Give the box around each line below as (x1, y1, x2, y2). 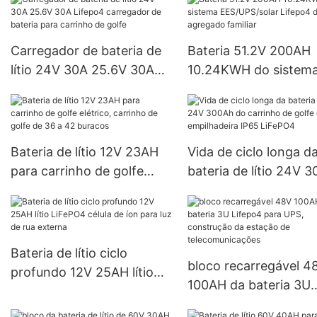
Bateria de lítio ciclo (11, 245, 127, 260)
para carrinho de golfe (11, 163, 144, 178)
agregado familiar (187, 100, 292, 115)
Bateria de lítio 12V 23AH (11, 144, 158, 159)
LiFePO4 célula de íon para (11, 283, 169, 299)
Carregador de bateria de (11, 42, 161, 58)
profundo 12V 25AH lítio (11, 264, 154, 279)
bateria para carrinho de (11, 100, 155, 115)
